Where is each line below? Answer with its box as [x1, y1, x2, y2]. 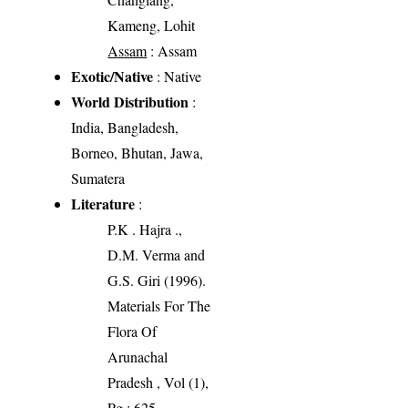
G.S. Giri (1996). [107, 270, 207, 291]
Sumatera [71, 168, 126, 189]
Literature [71, 193, 136, 215]
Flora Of [107, 321, 158, 342]
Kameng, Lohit [107, 15, 196, 36]
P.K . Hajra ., [107, 219, 183, 240]
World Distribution [71, 91, 189, 113]
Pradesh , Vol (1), [107, 372, 209, 393]
